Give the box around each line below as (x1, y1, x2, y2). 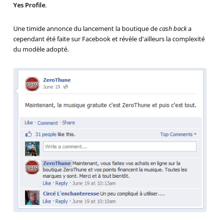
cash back (159, 24, 187, 33)
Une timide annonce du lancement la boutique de (13, 24, 159, 33)
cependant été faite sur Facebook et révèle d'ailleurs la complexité (13, 34, 205, 44)
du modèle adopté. (13, 45, 69, 54)
